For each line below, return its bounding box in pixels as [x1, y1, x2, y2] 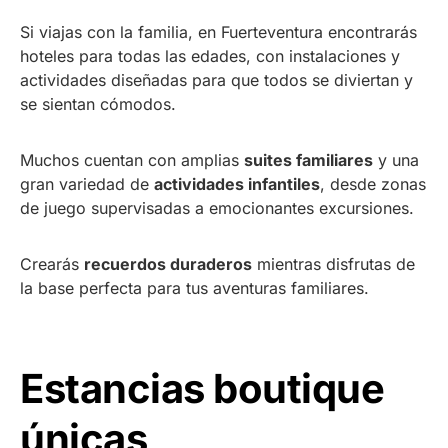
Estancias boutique [20, 363, 384, 413]
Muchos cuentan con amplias [20, 149, 244, 170]
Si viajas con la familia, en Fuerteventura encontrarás [20, 21, 417, 42]
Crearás [20, 253, 84, 274]
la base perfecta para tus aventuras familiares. [20, 277, 369, 298]
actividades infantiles [154, 173, 320, 194]
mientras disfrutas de [252, 253, 415, 274]
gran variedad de [20, 173, 154, 194]
